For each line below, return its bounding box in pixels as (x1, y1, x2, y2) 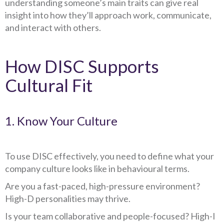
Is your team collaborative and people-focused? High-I (5, 210, 215, 221)
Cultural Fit (5, 74, 92, 95)
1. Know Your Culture (5, 113, 117, 128)
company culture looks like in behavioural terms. (5, 163, 189, 174)
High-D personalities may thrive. (5, 193, 130, 204)
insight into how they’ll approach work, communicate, (5, 9, 211, 20)
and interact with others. (5, 22, 101, 33)
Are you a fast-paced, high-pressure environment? (5, 180, 200, 191)
